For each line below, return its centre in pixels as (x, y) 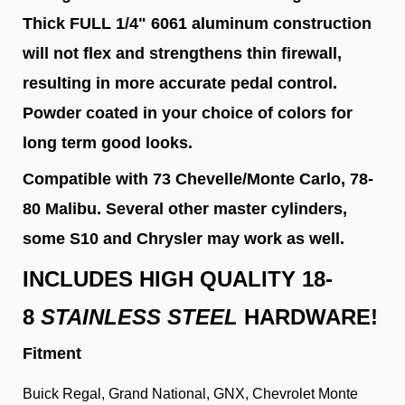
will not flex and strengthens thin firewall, (182, 53)
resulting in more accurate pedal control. (180, 83)
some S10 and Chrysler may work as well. (184, 239)
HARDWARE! (311, 317)
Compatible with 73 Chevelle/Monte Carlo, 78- (198, 179)
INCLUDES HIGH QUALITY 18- (178, 279)
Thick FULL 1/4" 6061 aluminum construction (197, 23)
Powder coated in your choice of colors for (188, 113)
